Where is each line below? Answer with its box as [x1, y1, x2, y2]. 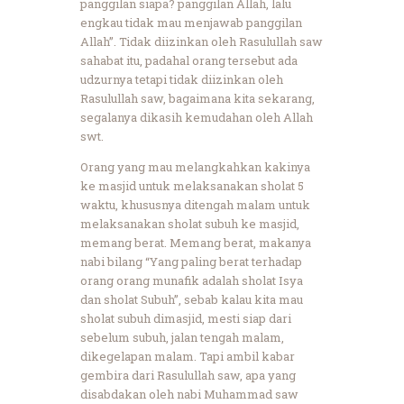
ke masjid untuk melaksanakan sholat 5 [80, 177, 304, 194]
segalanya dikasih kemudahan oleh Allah [80, 108, 313, 125]
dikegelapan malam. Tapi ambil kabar [80, 347, 295, 364]
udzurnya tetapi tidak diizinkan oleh [80, 70, 283, 87]
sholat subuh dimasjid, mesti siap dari [80, 309, 291, 326]
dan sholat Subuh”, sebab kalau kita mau [80, 290, 303, 308]
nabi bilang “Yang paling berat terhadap [80, 252, 302, 270]
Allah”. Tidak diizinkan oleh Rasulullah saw [80, 32, 323, 50]
